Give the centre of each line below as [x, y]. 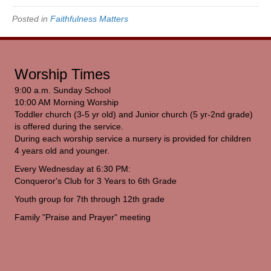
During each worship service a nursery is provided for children [133, 139]
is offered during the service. [69, 127]
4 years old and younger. [62, 151]
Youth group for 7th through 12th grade [90, 199]
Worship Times [62, 74]
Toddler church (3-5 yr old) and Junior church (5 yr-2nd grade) [134, 115]
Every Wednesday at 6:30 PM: [73, 169]
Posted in [31, 19]
